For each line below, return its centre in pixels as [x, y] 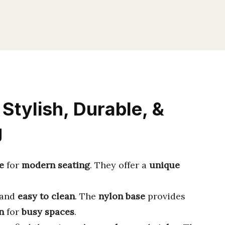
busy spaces [48, 212]
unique [164, 165]
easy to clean [46, 196]
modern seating [56, 165]
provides [165, 196]
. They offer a [120, 165]
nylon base [122, 196]
